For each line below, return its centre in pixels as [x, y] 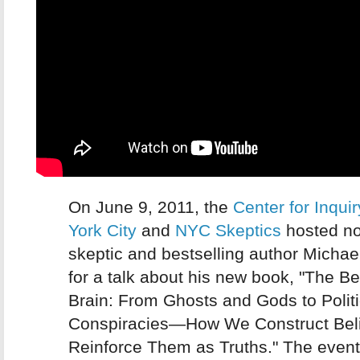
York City [102, 230]
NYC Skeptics [228, 230]
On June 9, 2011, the [151, 207]
